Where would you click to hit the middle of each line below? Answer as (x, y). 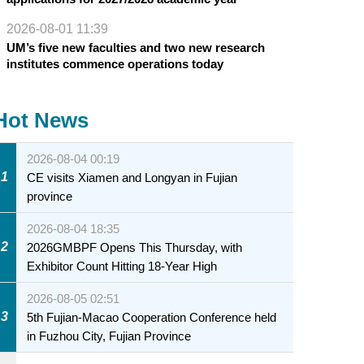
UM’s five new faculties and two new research (135, 47)
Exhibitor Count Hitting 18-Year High (122, 266)
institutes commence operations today (115, 63)
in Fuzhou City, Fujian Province (109, 336)
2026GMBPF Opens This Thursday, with (135, 247)
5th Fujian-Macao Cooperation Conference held (152, 317)
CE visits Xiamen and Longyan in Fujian (132, 177)
